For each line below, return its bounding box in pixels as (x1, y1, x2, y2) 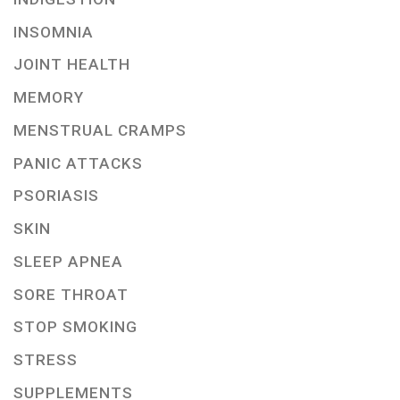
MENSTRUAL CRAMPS (13, 121, 187, 139)
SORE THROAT (13, 285, 129, 304)
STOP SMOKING (13, 318, 137, 337)
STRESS (13, 351, 78, 370)
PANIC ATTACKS (13, 154, 143, 172)
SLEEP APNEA (13, 252, 123, 271)
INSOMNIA (13, 22, 94, 41)
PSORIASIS (13, 187, 99, 205)
